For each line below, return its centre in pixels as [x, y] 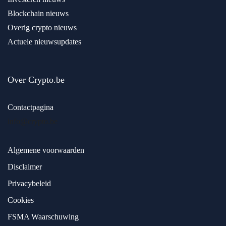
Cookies [21, 200]
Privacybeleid [29, 184]
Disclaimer [25, 167]
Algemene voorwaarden [46, 150]
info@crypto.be [33, 122]
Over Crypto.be [36, 80]
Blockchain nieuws [38, 14]
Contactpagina [31, 107]
